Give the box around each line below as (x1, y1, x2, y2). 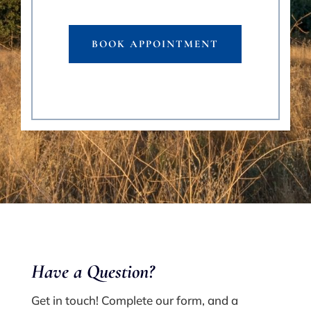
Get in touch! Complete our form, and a (31, 293, 238, 308)
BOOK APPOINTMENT (92, 37, 219, 51)
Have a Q (31, 260, 99, 284)
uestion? (99, 260, 154, 284)
